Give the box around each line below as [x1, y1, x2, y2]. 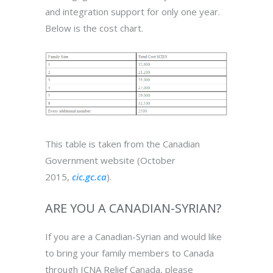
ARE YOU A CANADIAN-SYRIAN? [45, 200, 221, 217]
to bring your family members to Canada [45, 247, 214, 260]
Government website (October [45, 154, 175, 167]
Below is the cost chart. [45, 21, 143, 34]
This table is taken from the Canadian [45, 138, 200, 151]
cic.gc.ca [72, 171, 107, 183]
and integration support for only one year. [45, 5, 220, 18]
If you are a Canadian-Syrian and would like [45, 230, 222, 243]
